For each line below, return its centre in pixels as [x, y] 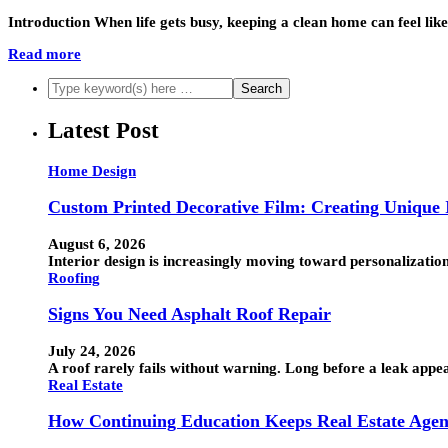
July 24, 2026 [92, 350]
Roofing [74, 277]
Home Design [92, 170]
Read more [44, 54]
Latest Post [103, 130]
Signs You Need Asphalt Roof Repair [189, 314]
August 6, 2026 [97, 243]
